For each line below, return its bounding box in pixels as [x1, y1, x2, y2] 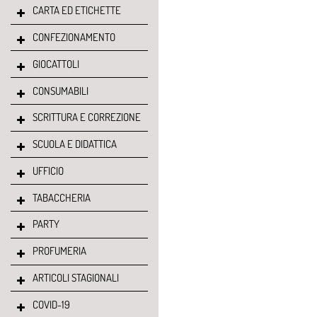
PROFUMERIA [32, 244, 86, 258]
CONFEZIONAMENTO [32, 30, 115, 44]
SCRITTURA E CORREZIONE [32, 110, 141, 125]
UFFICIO [32, 163, 64, 178]
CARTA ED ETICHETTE [32, 4, 121, 18]
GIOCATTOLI [32, 57, 79, 71]
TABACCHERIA [32, 190, 91, 204]
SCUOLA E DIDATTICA [32, 137, 117, 151]
